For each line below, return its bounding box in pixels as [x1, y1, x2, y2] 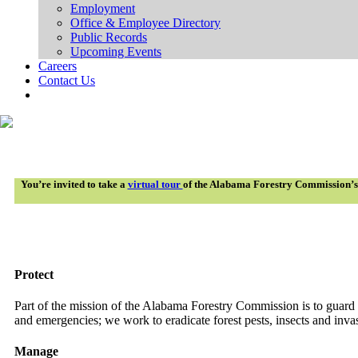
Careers [38, 58, 77, 73]
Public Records [70, 30, 147, 44]
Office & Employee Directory [70, 15, 221, 30]
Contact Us [38, 73, 95, 87]
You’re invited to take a [20, 178, 128, 191]
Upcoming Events [70, 44, 161, 58]
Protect [14, 267, 54, 281]
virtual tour [127, 178, 183, 191]
